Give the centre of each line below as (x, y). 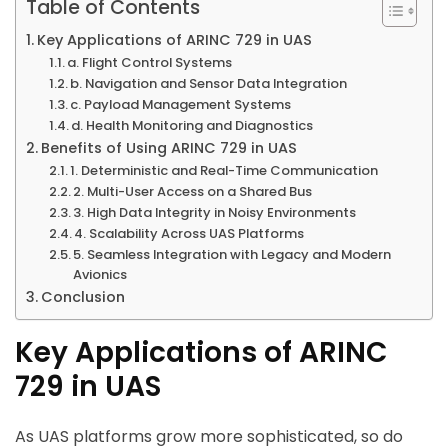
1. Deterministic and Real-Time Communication (224, 171)
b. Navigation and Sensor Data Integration (209, 84)
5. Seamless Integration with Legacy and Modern (232, 255)
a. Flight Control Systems (150, 63)
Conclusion (82, 297)
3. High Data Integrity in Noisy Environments (215, 213)
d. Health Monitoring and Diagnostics (192, 126)
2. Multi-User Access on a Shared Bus (193, 192)
